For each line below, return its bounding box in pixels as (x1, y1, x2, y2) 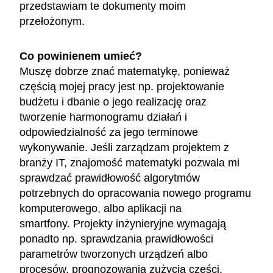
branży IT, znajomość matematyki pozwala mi (19, 156, 239, 169)
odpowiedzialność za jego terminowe (19, 126, 198, 138)
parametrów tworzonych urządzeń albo (19, 247, 208, 260)
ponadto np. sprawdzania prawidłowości (19, 232, 213, 245)
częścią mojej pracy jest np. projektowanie (19, 80, 224, 93)
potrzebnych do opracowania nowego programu (19, 186, 251, 199)
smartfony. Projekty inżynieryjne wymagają (19, 217, 226, 230)
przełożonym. (19, 15, 85, 27)
